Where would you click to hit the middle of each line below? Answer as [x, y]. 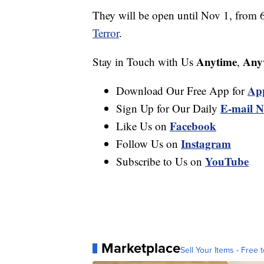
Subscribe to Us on [161, 161]
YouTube [227, 161]
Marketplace [141, 248]
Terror [106, 33]
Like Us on [143, 126]
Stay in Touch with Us [144, 62]
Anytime [217, 62]
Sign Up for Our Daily [168, 108]
